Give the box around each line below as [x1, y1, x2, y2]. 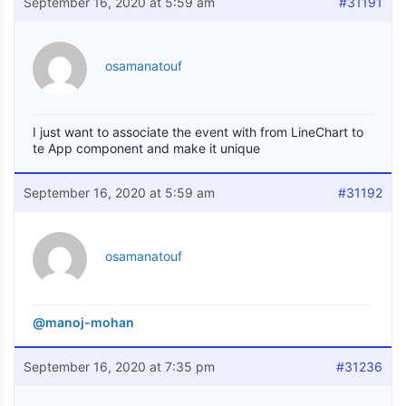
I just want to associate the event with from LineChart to [33, 124, 363, 140]
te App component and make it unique [33, 140, 260, 156]
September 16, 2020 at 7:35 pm [24, 359, 215, 374]
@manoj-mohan [33, 314, 134, 330]
